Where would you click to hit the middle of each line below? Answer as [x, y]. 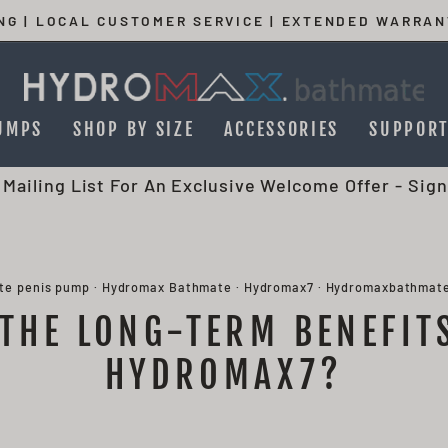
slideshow [266, 70]
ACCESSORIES [282, 128]
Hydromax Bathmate [167, 287]
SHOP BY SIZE [134, 128]
